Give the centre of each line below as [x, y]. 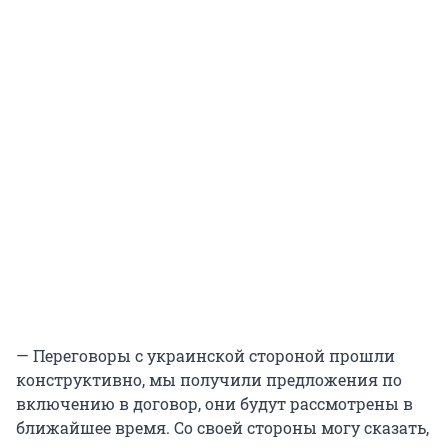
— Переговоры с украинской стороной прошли [205, 355]
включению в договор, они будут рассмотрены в [214, 403]
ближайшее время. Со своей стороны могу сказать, [222, 427]
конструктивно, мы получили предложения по [209, 379]
